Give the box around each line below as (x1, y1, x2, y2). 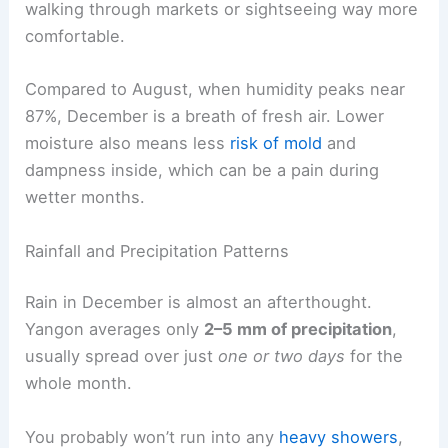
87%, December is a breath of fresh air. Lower (25, 106, 385, 127)
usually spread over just (25, 346, 219, 367)
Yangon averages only (25, 319, 205, 340)
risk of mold (230, 133, 323, 154)
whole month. (25, 373, 133, 394)
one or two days (218, 346, 346, 367)
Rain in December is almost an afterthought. (25, 292, 373, 313)
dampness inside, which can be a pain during (25, 160, 380, 181)
